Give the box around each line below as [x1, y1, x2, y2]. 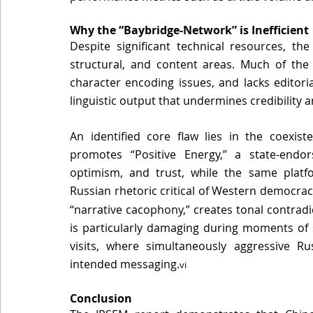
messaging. [120, 256, 180, 272]
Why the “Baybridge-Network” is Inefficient [70, 22, 312, 38]
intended [70, 256, 120, 272]
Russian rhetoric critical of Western [70, 183, 261, 199]
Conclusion [70, 291, 135, 307]
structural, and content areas [70, 57, 233, 73]
